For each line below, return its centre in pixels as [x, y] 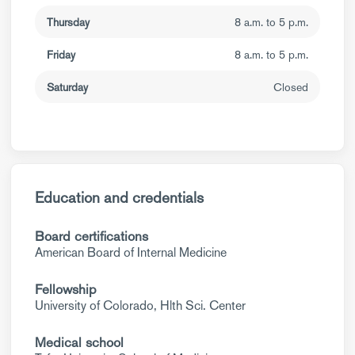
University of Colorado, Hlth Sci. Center [140, 305]
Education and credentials [119, 198]
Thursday [68, 22]
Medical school [79, 342]
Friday [61, 55]
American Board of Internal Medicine [131, 252]
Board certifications [92, 236]
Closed [291, 87]
